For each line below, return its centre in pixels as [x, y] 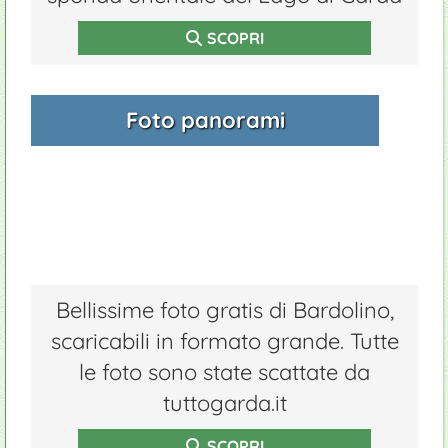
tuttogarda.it [224, 403]
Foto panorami [205, 120]
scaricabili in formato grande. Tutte [224, 341]
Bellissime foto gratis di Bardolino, [224, 310]
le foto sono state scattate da [224, 372]
